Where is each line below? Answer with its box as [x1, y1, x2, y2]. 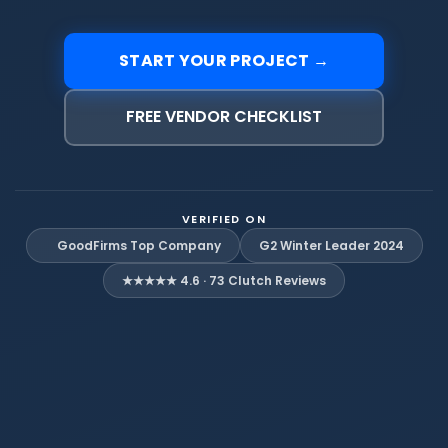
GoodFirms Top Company [56, 237, 221, 255]
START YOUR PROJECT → [119, 48, 329, 72]
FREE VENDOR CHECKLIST [126, 105, 322, 129]
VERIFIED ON [181, 210, 267, 227]
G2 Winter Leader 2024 [258, 237, 404, 254]
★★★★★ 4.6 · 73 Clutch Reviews [122, 272, 326, 290]
